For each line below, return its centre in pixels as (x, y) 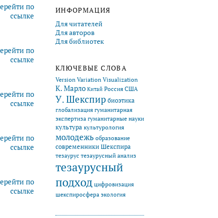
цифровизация (114, 184)
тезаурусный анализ (109, 155)
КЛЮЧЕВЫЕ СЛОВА (91, 68)
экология (113, 194)
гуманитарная (113, 109)
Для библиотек (80, 41)
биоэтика (121, 100)
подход (74, 182)
